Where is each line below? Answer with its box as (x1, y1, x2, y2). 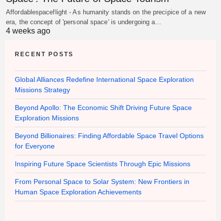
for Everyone (15, 142, 55, 150)
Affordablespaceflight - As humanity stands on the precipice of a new (6, 8, 206, 16)
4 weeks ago (6, 27, 50, 36)
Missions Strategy (15, 86, 70, 94)
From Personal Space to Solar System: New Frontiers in (15, 178, 189, 186)
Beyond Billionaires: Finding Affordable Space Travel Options (15, 132, 204, 140)
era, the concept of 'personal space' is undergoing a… (6, 18, 162, 26)
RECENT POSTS (15, 51, 74, 58)
